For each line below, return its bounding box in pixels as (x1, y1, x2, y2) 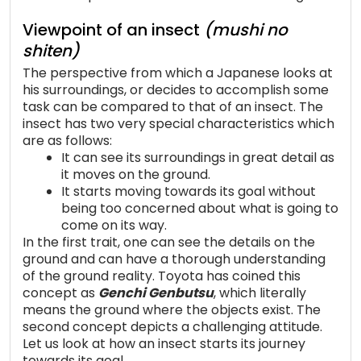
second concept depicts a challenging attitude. (23, 317, 322, 337)
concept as (23, 284, 98, 303)
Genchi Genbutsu (98, 284, 214, 303)
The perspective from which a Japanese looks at (23, 64, 333, 83)
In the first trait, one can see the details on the (23, 233, 315, 252)
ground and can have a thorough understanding (23, 250, 326, 269)
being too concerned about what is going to (61, 199, 338, 218)
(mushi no (204, 19, 288, 42)
